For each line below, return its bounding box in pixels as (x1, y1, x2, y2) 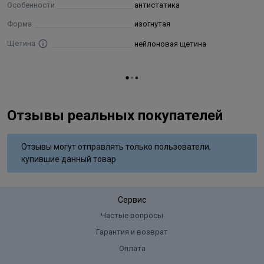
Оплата (118, 244, 146, 253)
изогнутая (134, 19, 170, 29)
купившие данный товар (21, 154, 116, 164)
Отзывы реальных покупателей (7, 107, 223, 124)
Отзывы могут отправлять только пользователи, (21, 142, 211, 152)
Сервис (118, 195, 146, 205)
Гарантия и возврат (96, 227, 168, 237)
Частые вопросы (101, 211, 163, 220)
